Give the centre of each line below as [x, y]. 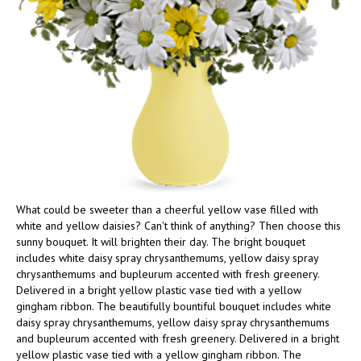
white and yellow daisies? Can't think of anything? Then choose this [178, 226]
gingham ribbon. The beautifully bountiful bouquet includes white [174, 306]
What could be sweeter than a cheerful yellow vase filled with [167, 210]
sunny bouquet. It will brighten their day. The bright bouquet [161, 242]
